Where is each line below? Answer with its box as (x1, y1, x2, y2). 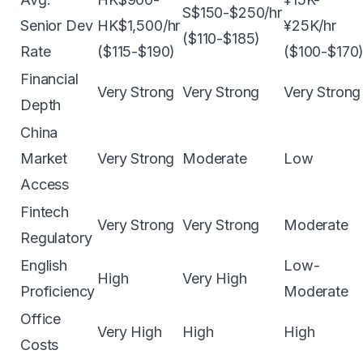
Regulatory (20, 229, 92, 246)
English (20, 257, 67, 274)
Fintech (20, 203, 69, 220)
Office (20, 310, 62, 327)
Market (20, 150, 68, 167)
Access (20, 176, 70, 193)
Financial (20, 70, 79, 88)
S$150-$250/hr (182, 4, 282, 21)
